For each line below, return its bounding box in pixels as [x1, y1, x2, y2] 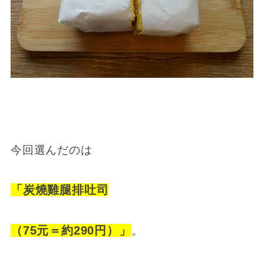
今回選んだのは [10, 143, 93, 156]
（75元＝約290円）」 [10, 223, 131, 237]
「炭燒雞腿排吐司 [10, 183, 109, 196]
